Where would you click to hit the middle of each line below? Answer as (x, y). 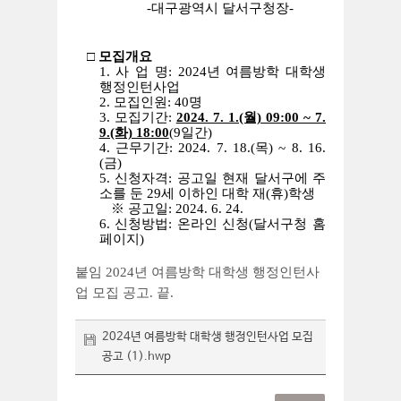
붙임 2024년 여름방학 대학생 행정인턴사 (197, 272)
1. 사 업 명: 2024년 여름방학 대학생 (212, 72)
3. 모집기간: (137, 117)
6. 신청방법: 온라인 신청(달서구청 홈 (212, 224)
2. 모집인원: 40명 (150, 102)
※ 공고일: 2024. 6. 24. (177, 209)
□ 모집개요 (120, 56)
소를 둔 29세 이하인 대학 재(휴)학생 (207, 193)
